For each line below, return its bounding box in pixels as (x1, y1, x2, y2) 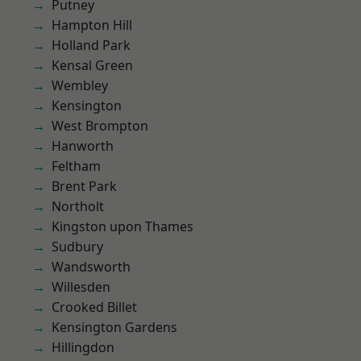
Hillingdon (52, 338, 114, 356)
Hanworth (52, 137, 114, 155)
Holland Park (52, 36, 131, 54)
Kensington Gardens (52, 318, 177, 336)
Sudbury (52, 238, 103, 255)
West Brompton (52, 117, 148, 135)
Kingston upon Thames (52, 218, 193, 235)
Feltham (52, 157, 101, 175)
